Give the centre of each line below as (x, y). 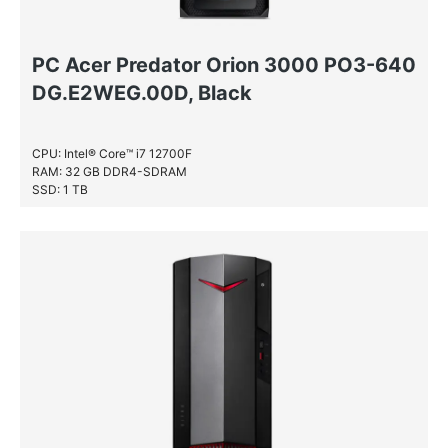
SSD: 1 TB (60, 189)
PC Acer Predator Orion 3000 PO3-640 (224, 65)
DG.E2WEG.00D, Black (142, 93)
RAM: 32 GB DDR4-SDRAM (109, 171)
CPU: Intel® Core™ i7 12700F (112, 153)
